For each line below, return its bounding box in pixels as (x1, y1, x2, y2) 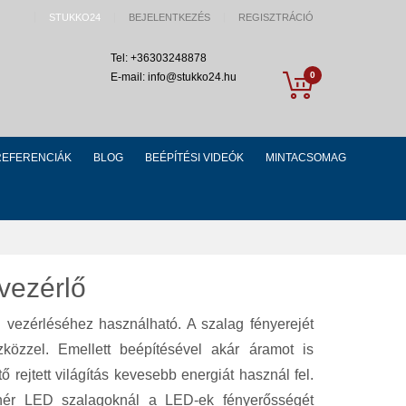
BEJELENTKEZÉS (129, 12, 210, 23)
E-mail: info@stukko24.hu (111, 70, 237, 83)
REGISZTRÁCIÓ (238, 12, 314, 23)
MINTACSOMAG (265, 151, 346, 164)
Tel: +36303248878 (111, 51, 207, 64)
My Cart (313, 66, 354, 81)
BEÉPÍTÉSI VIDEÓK (144, 151, 244, 164)
